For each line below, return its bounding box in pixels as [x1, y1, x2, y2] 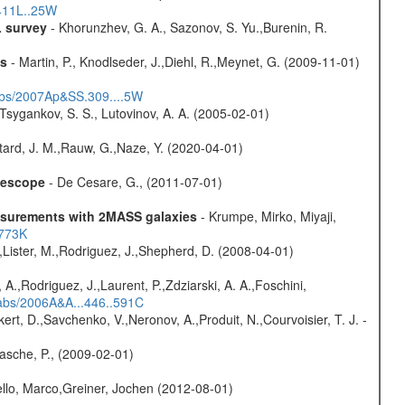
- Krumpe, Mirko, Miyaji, [196, 207, 336, 225]
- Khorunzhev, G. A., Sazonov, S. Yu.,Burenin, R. [46, 18, 327, 36]
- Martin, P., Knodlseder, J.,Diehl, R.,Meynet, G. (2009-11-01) [6, 52, 360, 71]
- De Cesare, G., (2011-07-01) [44, 173, 222, 191]
